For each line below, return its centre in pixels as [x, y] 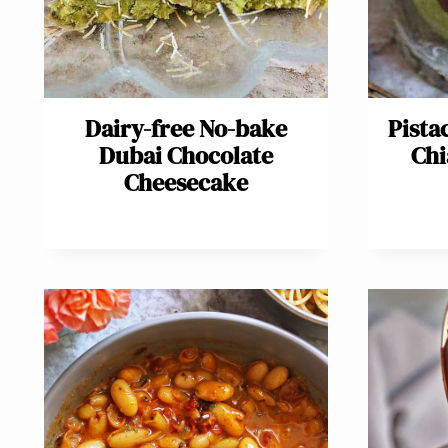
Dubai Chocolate [186, 156]
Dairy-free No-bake [186, 129]
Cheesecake [186, 183]
